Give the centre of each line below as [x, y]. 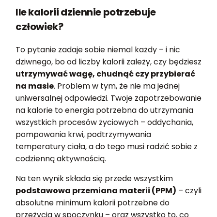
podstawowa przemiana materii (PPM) [96, 191]
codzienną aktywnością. [61, 159]
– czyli [189, 191]
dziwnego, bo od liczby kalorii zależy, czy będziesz [108, 62]
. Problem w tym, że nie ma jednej [117, 86]
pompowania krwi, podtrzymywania [83, 134]
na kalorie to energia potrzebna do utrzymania [104, 110]
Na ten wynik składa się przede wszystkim [94, 178]
